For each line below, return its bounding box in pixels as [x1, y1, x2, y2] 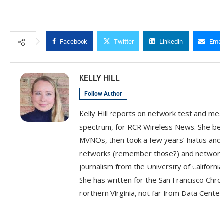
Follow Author [84, 90, 122, 98]
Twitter [114, 38, 134, 46]
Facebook [60, 38, 87, 46]
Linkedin [159, 38, 183, 46]
